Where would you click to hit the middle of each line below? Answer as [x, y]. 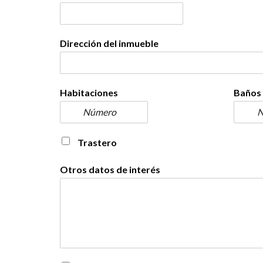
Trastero [97, 142]
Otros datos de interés [110, 170]
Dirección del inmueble [109, 43]
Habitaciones [89, 92]
